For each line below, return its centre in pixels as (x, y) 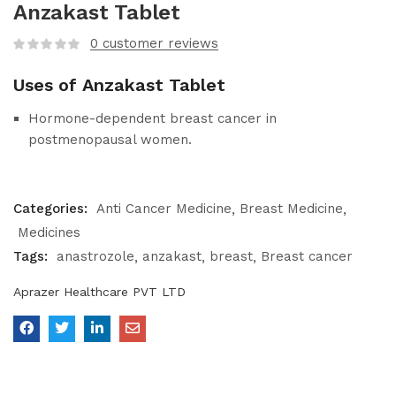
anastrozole (95, 257)
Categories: (53, 209)
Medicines (49, 233)
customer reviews (158, 44)
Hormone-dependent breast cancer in (152, 119)
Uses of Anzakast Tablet (119, 85)
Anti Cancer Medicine (164, 209)
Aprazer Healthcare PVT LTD (99, 292)
